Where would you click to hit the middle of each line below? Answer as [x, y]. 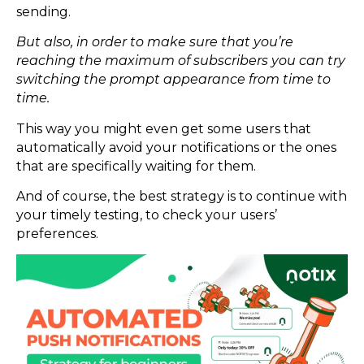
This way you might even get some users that [164, 128]
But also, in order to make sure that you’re [155, 42]
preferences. [57, 233]
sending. [43, 11]
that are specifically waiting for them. [136, 166]
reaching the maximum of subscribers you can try [181, 61]
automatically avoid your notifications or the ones [176, 147]
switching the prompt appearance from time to [173, 80]
